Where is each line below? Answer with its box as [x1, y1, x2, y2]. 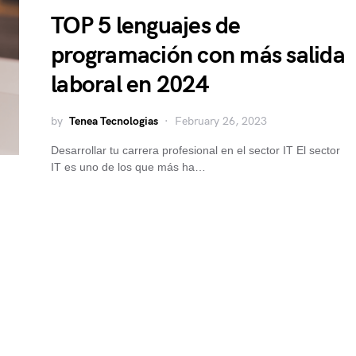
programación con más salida [51, 41, 345, 70]
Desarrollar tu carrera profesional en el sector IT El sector [51, 144, 340, 157]
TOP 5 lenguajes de [51, 12, 241, 41]
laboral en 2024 [51, 71, 208, 99]
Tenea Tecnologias [69, 114, 158, 128]
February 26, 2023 [175, 114, 267, 128]
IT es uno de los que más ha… [51, 161, 206, 173]
